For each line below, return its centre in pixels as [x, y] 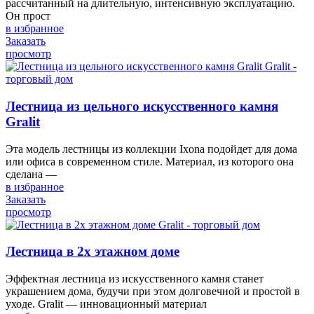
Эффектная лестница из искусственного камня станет [135, 279]
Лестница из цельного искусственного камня [142, 107]
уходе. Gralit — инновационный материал [106, 304]
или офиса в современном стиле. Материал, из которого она [150, 161]
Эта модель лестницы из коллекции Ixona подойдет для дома [151, 149]
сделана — [31, 174]
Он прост [28, 16]
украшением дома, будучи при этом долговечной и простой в [153, 292]
